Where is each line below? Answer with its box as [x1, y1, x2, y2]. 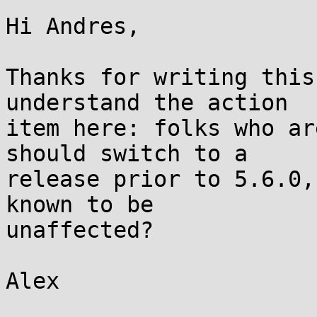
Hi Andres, [6, 13, 140, 39]
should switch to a [6, 141, 248, 166]
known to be [6, 192, 154, 217]
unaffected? [6, 217, 154, 243]
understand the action [6, 90, 288, 115]
